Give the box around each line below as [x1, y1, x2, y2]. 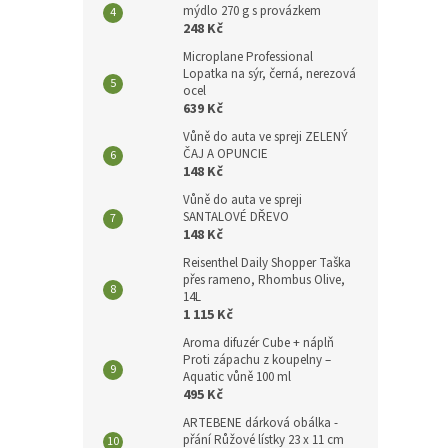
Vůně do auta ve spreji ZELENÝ [183, 128, 348, 146]
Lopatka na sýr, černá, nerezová [183, 65, 356, 83]
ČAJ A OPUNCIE [183, 145, 268, 163]
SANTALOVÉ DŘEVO [183, 208, 289, 226]
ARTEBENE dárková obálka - [183, 414, 338, 432]
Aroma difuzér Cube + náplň [183, 334, 334, 352]
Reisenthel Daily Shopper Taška [183, 254, 351, 272]
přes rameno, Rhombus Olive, [183, 271, 345, 289]
